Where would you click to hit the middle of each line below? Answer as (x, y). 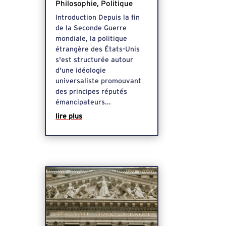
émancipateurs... (83, 102)
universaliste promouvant (99, 81)
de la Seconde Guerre (91, 28)
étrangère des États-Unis (98, 49)
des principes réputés (92, 92)
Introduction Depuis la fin (98, 17)
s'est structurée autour (95, 60)
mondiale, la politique (92, 39)
